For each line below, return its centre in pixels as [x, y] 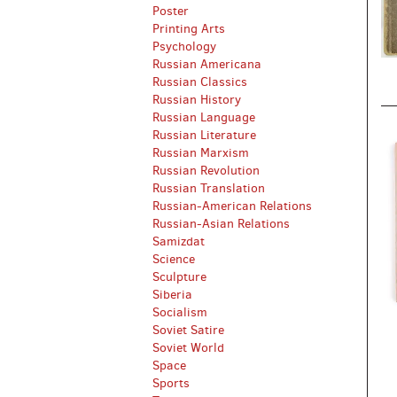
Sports [171, 383]
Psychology [184, 47]
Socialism [180, 312]
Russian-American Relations [232, 206]
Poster [171, 11]
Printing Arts [189, 29]
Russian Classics [200, 82]
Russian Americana [207, 64]
